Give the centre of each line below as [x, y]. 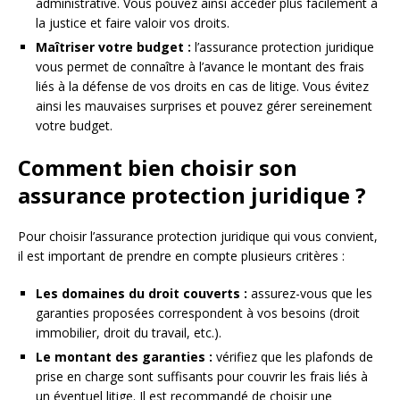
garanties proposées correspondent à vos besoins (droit [198, 313]
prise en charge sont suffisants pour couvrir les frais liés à [202, 377]
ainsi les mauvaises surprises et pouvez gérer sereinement [204, 106]
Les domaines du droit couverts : [142, 294]
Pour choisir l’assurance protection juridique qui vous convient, [198, 237]
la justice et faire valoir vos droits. [133, 23]
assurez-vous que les [310, 294]
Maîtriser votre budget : [113, 47]
